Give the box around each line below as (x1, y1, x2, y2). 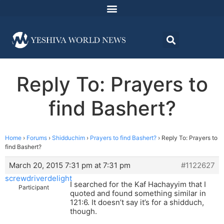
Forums (26, 134, 47, 142)
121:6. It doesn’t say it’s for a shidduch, (70, 197, 204, 207)
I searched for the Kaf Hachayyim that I (70, 179, 206, 189)
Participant (18, 183, 49, 191)
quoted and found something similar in (70, 188, 206, 198)
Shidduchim (52, 134, 85, 142)
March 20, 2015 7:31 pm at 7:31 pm (9, 160, 130, 170)
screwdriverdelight (5, 173, 72, 183)
